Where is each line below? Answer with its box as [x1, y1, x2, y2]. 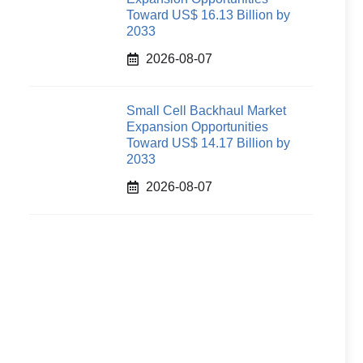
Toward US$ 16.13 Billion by [126, 8, 290, 22]
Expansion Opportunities [126, 120, 268, 134]
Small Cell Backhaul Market [126, 104, 286, 117]
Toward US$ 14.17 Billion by [126, 136, 290, 150]
